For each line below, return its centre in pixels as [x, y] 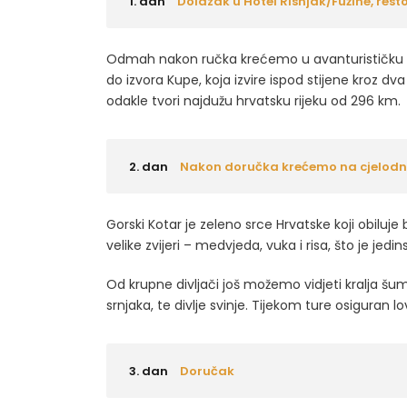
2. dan [149, 167]
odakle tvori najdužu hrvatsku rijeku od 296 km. [253, 101]
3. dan [149, 371]
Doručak [207, 371]
